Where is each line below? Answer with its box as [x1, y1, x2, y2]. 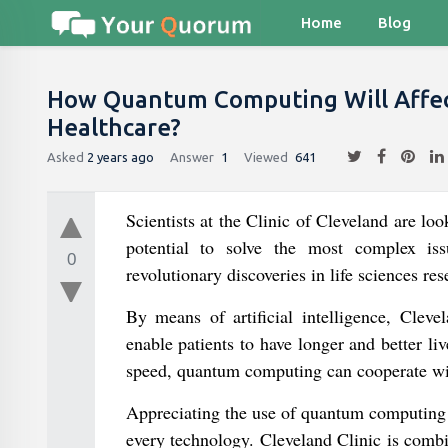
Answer [170, 149, 214, 164]
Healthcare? [47, 114, 181, 141]
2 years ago [87, 149, 154, 164]
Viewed [244, 149, 288, 164]
